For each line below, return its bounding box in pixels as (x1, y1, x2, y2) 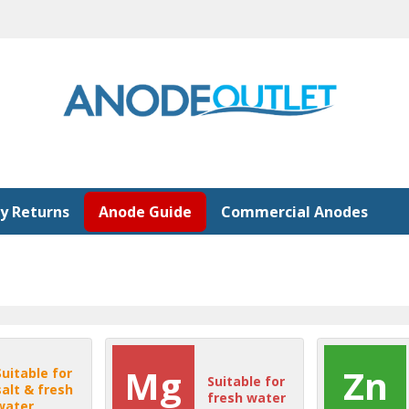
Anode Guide (99, 201, 192, 222)
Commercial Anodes (221, 201, 368, 222)
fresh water (206, 388, 286, 406)
